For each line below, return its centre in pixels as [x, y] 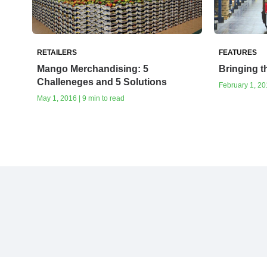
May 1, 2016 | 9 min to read [81, 98]
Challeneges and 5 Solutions [102, 82]
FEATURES [237, 52]
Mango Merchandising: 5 [93, 69]
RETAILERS [57, 52]
